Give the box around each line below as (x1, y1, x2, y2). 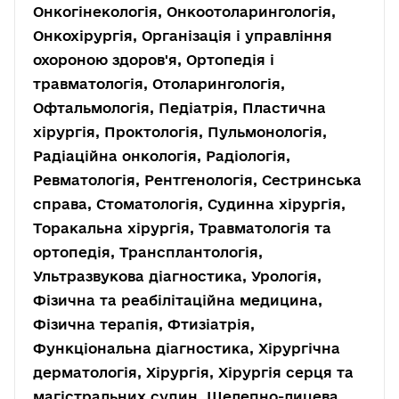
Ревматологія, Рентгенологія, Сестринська (33, 172, 362, 188)
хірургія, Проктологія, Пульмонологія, (33, 124, 327, 140)
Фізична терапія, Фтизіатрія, (33, 316, 255, 332)
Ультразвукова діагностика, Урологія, (33, 268, 322, 284)
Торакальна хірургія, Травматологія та (33, 220, 331, 236)
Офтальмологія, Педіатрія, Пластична (33, 100, 326, 116)
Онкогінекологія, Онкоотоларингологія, (33, 4, 336, 20)
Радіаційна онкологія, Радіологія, (33, 148, 290, 164)
